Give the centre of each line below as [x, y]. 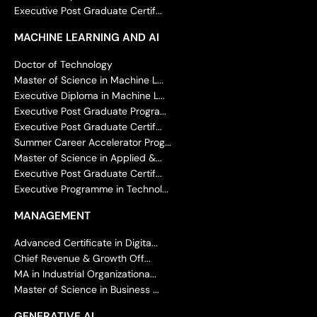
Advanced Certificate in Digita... [86, 242]
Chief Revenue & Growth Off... [82, 258]
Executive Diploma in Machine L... [90, 95]
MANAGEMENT [52, 215]
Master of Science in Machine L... [89, 80]
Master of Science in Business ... [87, 289]
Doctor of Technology [63, 64]
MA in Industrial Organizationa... [85, 273]
